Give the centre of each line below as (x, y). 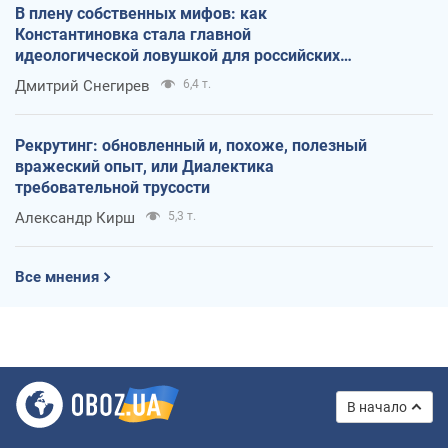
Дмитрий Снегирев (82, 85)
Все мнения (57, 276)
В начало (377, 406)
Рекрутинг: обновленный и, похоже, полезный (191, 145)
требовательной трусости (112, 187)
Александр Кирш (75, 217)
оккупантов (59, 76)
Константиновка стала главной (133, 34)
